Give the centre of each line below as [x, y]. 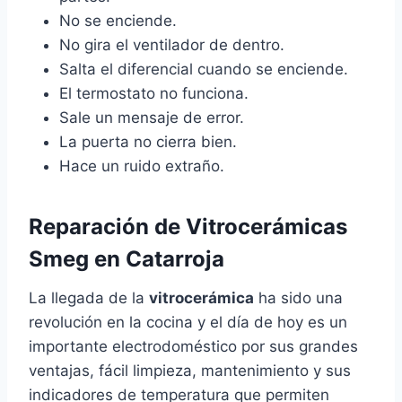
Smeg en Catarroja [127, 259]
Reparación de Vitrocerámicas [188, 227]
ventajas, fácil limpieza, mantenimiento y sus [190, 371]
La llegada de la [89, 298]
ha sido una [298, 298]
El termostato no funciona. [154, 94]
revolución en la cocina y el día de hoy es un [188, 323]
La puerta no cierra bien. [148, 142]
